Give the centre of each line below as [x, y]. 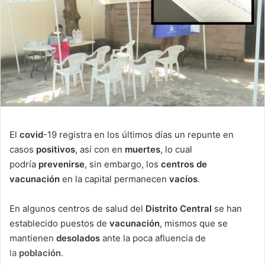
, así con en [100, 150]
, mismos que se [194, 224]
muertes [143, 150]
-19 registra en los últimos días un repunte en [138, 135]
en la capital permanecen [114, 179]
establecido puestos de [59, 224]
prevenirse [62, 164]
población [40, 253]
